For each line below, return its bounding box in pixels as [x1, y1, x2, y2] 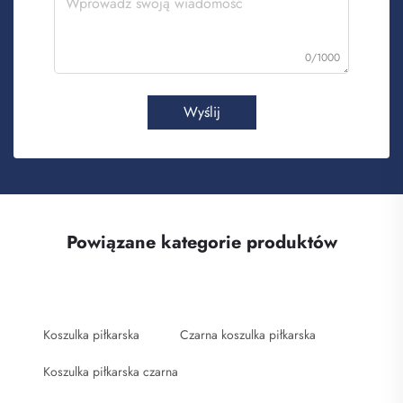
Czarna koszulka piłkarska [180, 326, 316, 345]
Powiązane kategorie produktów [66, 229, 337, 256]
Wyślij [183, 102, 220, 123]
